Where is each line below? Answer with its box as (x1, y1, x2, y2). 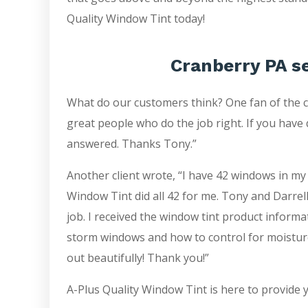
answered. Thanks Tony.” (67, 135, 197, 151)
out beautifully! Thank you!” (67, 250, 209, 265)
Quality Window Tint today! (67, 10, 205, 26)
